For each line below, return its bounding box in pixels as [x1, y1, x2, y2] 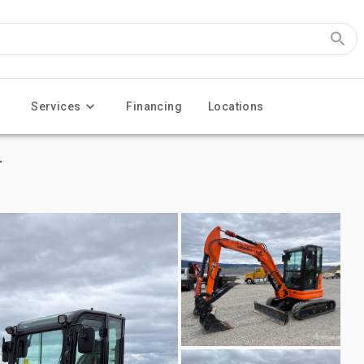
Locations [208, 100, 264, 113]
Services [31, 100, 81, 113]
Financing [126, 100, 183, 113]
